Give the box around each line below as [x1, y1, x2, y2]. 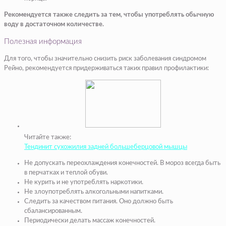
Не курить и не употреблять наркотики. [24, 179, 143, 186]
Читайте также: [24, 134, 71, 141]
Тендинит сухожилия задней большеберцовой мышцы [24, 143, 187, 150]
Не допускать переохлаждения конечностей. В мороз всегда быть [24, 159, 220, 166]
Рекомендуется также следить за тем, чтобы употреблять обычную [4, 11, 214, 18]
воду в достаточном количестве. [4, 21, 104, 28]
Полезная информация [4, 37, 82, 45]
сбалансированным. [24, 207, 82, 214]
